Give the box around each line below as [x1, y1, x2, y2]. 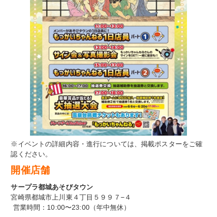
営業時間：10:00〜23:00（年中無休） [11, 203, 131, 211]
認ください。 [11, 150, 52, 158]
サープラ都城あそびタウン [11, 183, 93, 191]
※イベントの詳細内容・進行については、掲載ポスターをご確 [11, 139, 203, 148]
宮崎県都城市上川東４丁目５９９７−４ [11, 193, 131, 201]
